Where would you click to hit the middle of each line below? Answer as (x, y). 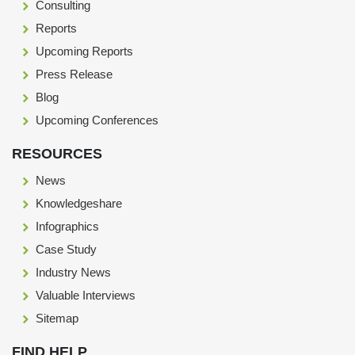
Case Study (65, 249)
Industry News (72, 272)
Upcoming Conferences (95, 120)
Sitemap (55, 318)
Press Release (73, 74)
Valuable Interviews (84, 295)
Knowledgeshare (77, 203)
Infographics (66, 226)
